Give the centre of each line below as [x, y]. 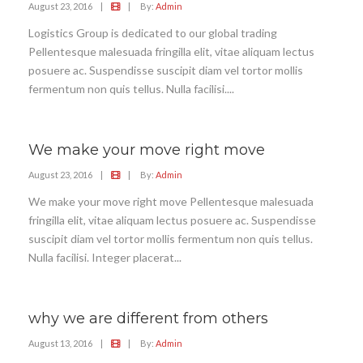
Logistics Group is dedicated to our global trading [153, 32]
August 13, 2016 [60, 343]
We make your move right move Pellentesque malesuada [171, 201]
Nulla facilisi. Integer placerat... [105, 257]
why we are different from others [148, 318]
